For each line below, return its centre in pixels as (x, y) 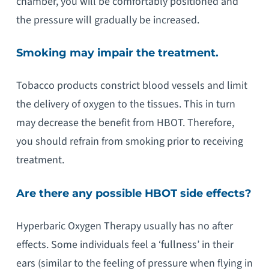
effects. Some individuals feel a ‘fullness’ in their (125, 245)
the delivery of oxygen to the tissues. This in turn (125, 104)
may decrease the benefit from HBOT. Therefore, (125, 123)
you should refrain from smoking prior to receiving (129, 142)
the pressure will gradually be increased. (107, 20)
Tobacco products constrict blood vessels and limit (131, 86)
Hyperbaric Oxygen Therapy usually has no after (124, 226)
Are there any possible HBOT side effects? (134, 193)
